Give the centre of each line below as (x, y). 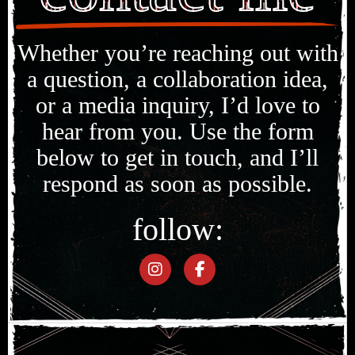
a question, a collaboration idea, (177, 79)
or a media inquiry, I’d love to (177, 105)
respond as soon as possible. (177, 184)
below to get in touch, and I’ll (177, 158)
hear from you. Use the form (177, 132)
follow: (177, 230)
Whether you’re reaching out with (177, 53)
